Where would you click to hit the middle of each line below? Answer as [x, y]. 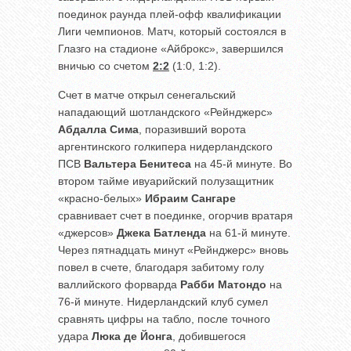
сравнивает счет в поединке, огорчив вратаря [175, 215]
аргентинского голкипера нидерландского [165, 146]
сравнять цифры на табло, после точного [164, 318]
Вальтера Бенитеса [138, 163]
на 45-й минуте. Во [242, 163]
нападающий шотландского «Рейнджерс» [165, 112]
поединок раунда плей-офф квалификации [170, 14]
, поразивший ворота [192, 129]
